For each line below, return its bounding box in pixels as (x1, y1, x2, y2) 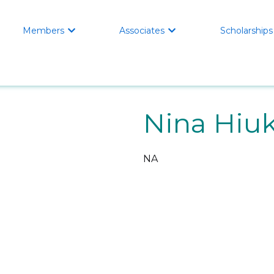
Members (23, 25, 65, 36)
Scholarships (220, 25, 273, 36)
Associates (119, 25, 165, 36)
